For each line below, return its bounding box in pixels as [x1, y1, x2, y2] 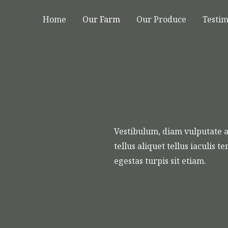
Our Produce [136, 14, 186, 25]
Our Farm [82, 14, 120, 25]
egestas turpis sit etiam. [114, 155, 206, 166]
